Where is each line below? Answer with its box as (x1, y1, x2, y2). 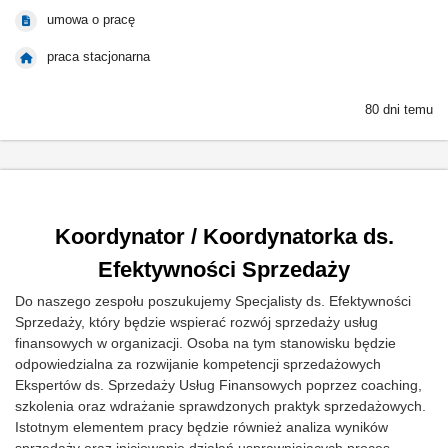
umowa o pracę (47, 12, 135, 27)
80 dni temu (365, 102, 433, 117)
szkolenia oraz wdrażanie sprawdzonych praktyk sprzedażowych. (15, 398, 426, 414)
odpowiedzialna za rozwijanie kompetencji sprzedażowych (15, 356, 381, 372)
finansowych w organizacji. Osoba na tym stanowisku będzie (15, 335, 396, 351)
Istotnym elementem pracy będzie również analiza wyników (15, 419, 388, 435)
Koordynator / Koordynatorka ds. (54, 224, 394, 249)
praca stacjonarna (47, 49, 150, 64)
